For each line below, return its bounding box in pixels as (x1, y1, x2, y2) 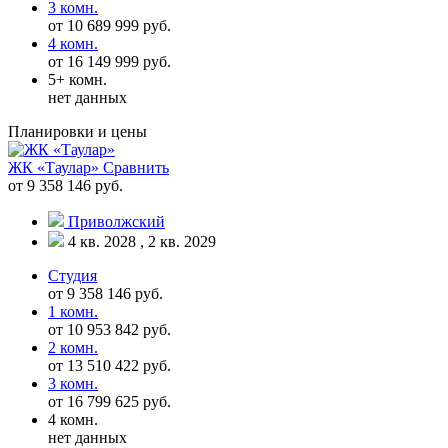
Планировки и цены (8, 122, 147, 140)
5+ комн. (48, 70, 107, 88)
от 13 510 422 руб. (48, 356, 171, 374)
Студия (48, 266, 97, 284)
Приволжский (68, 212, 165, 230)
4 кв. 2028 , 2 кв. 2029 (68, 232, 216, 250)
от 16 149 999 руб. (48, 52, 171, 70)
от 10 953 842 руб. (48, 320, 171, 338)
